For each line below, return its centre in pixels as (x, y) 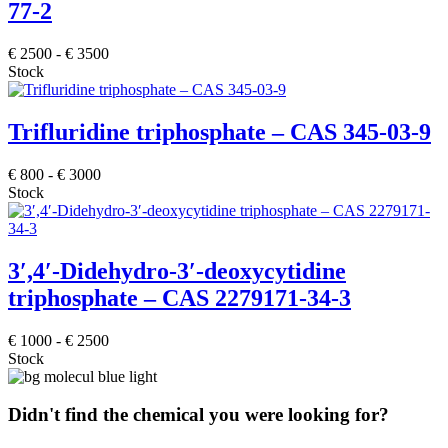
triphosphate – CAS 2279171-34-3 (179, 297)
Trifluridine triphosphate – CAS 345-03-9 (219, 131)
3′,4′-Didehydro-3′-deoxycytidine (177, 270)
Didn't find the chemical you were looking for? (198, 415)
